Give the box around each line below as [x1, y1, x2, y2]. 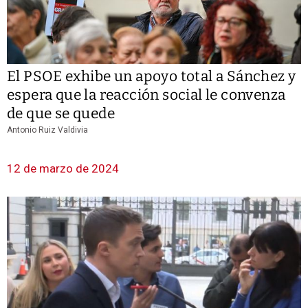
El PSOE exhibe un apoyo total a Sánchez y [7, 67, 296, 86]
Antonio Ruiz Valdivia [7, 125, 88, 135]
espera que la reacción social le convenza [7, 86, 286, 104]
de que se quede [7, 104, 115, 123]
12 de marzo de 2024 [7, 162, 119, 176]
